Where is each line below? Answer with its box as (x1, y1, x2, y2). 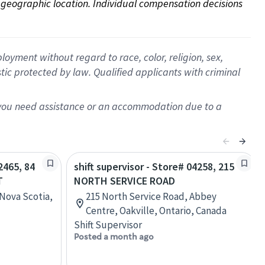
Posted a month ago (74, 231, 154, 242)
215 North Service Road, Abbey (86, 190, 216, 203)
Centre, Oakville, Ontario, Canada (86, 204, 227, 217)
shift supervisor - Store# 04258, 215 (74, 160, 234, 173)
